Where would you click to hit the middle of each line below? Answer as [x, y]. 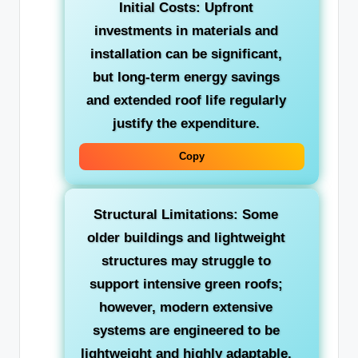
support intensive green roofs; [186, 284]
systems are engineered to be [186, 330]
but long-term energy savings [186, 77]
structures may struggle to [186, 261]
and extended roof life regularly [186, 100]
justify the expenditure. [186, 123]
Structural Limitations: [166, 214]
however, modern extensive [186, 307]
